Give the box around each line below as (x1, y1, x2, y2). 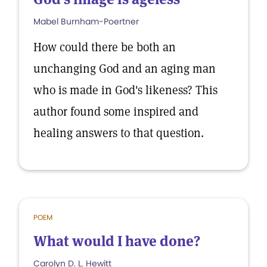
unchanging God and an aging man (33, 61, 216, 76)
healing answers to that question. (33, 125, 204, 141)
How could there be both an (33, 39, 176, 55)
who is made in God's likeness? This (33, 82, 218, 98)
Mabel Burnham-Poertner (33, 15, 139, 27)
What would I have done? (33, 232, 200, 250)
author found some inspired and (33, 104, 198, 119)
